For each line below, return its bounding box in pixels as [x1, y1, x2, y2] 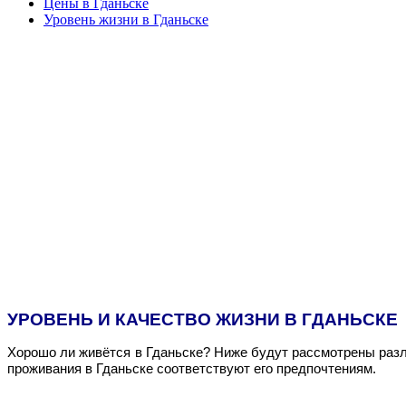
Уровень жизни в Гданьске [43, 11, 208, 27]
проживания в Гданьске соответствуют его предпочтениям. [7, 362, 376, 377]
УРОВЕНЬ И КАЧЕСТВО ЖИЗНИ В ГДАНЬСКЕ [7, 310, 398, 330]
